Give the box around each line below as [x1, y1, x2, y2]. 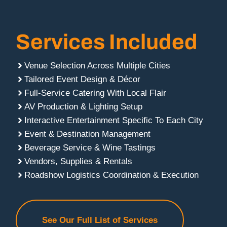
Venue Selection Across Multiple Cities [24, 60, 171, 70]
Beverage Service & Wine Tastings [24, 142, 156, 153]
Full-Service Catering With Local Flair [24, 88, 167, 98]
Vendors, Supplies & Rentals [24, 156, 133, 166]
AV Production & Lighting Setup [24, 101, 143, 111]
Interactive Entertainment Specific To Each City [24, 115, 204, 125]
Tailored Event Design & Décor [24, 74, 141, 84]
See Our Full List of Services [42, 215, 158, 225]
